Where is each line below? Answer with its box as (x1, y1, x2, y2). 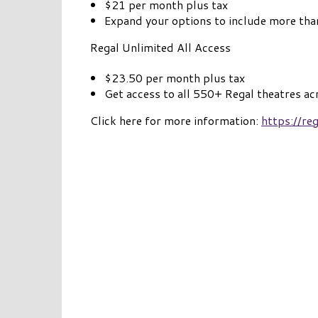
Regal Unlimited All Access (90, 39, 231, 56)
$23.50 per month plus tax (104, 70, 245, 87)
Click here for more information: (90, 112, 261, 129)
